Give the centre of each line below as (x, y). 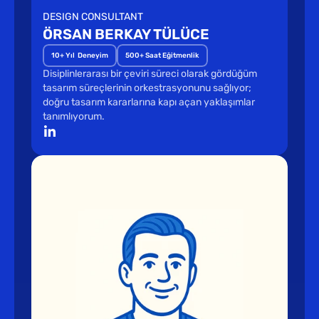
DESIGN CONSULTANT (93, 17)
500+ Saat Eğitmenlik (162, 56)
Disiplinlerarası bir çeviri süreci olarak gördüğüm (150, 74)
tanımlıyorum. (74, 116)
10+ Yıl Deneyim (80, 56)
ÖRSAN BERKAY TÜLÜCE (126, 34)
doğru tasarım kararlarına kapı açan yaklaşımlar (149, 102)
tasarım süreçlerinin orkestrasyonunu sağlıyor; (147, 88)
